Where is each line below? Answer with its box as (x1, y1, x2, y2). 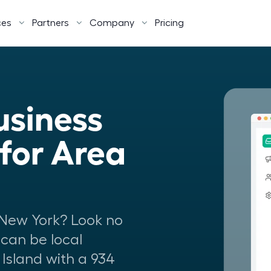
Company (90, 18, 134, 28)
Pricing (155, 18, 184, 28)
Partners (32, 18, 69, 28)
